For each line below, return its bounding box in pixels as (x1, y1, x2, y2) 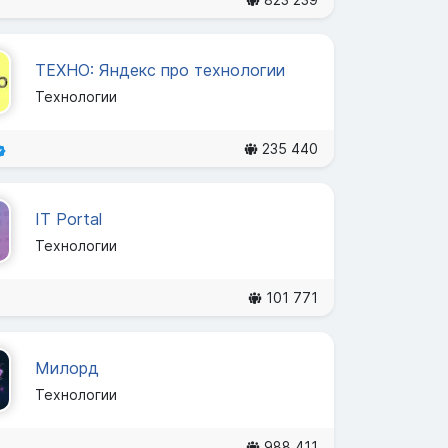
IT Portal (34, 208, 102, 229)
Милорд (34, 357, 99, 378)
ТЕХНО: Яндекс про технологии (34, 59, 285, 80)
